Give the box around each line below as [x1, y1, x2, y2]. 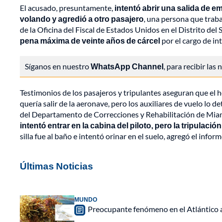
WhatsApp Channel [91, 61, 164, 71]
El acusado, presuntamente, [20, 3, 114, 13]
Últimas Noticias [20, 160, 93, 172]
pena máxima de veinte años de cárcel [20, 36, 160, 46]
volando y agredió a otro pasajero [20, 14, 144, 24]
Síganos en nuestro [25, 61, 91, 71]
